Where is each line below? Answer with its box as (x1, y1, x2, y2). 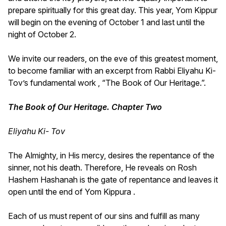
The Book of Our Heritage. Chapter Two (8, 101, 162, 112)
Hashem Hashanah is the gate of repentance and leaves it (8, 174, 218, 185)
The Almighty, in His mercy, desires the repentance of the (8, 150, 214, 160)
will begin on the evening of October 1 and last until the (8, 17, 205, 27)
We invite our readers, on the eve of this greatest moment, (8, 53, 218, 64)
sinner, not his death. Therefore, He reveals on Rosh (8, 162, 197, 173)
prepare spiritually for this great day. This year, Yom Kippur (8, 5, 217, 15)
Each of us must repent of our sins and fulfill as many (8, 210, 200, 221)
